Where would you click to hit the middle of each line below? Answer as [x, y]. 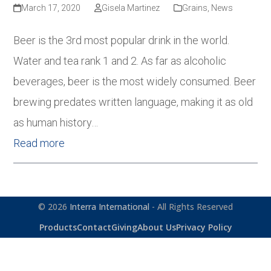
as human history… [56, 122]
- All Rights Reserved [191, 206]
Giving [124, 227]
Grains [194, 8]
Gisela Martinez [130, 8]
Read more [39, 143]
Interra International [109, 206]
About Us [156, 227]
